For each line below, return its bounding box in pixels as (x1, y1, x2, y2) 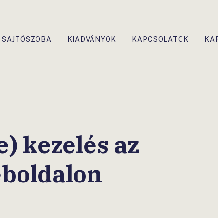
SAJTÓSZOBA (2, 36, 52, 43)
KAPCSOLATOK (132, 36, 189, 43)
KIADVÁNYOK (67, 36, 116, 43)
